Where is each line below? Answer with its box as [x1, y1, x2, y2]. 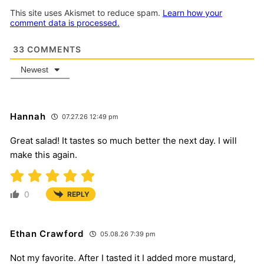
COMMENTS [25, 44, 81, 55]
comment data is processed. [10, 18, 120, 28]
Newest [21, 65, 48, 75]
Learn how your [163, 8, 222, 18]
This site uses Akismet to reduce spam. [10, 8, 163, 18]
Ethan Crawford [10, 228, 84, 240]
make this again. [10, 149, 77, 161]
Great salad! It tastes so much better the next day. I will [10, 135, 237, 147]
